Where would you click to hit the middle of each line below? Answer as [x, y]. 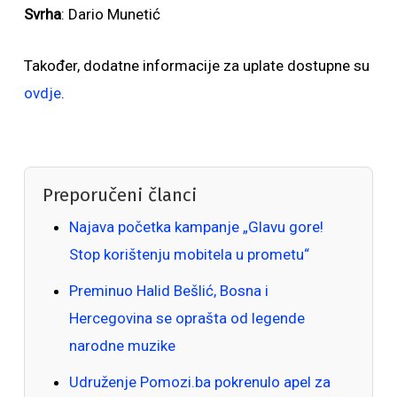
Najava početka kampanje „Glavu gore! [196, 227]
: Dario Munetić [110, 14]
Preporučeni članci [119, 195]
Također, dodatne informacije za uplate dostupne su [196, 66]
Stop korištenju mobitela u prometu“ [189, 254]
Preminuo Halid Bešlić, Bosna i [168, 291]
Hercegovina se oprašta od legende [187, 318]
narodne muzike [122, 346]
